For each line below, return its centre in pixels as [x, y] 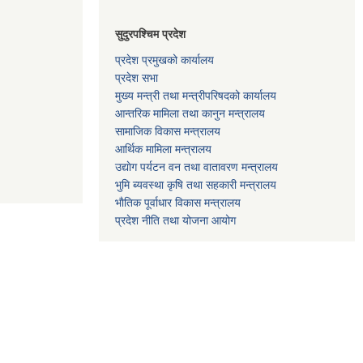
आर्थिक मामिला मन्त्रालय [163, 149]
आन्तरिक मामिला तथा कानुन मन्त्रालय [190, 114]
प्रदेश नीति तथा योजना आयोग [175, 221]
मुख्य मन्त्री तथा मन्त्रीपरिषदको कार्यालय [196, 96]
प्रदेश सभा [137, 78]
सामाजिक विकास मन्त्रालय [168, 132]
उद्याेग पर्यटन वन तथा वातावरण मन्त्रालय [196, 167]
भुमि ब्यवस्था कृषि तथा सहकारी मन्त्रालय [196, 185]
